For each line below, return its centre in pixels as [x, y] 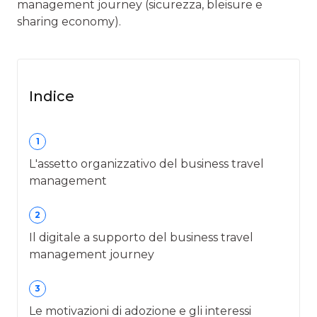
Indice [52, 96]
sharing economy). [69, 21]
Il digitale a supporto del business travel [141, 237]
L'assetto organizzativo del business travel [146, 163]
